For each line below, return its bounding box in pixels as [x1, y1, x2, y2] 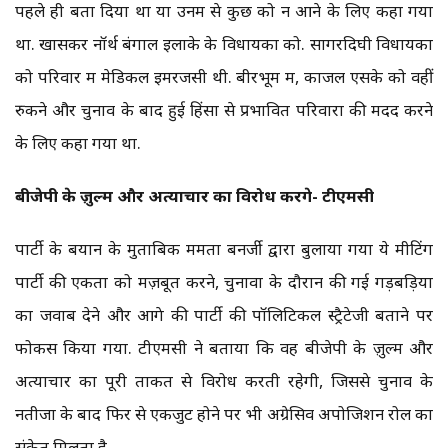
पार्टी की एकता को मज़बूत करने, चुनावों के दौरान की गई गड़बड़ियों [15, 270, 433, 294]
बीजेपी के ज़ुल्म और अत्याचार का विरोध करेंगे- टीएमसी [15, 184, 374, 208]
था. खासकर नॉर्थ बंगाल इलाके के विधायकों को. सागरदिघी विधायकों [15, 32, 433, 56]
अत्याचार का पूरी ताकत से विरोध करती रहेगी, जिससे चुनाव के [15, 369, 433, 393]
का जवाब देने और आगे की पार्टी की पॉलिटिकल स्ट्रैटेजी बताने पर [15, 303, 433, 327]
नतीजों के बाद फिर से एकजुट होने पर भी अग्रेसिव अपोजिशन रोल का [15, 402, 433, 426]
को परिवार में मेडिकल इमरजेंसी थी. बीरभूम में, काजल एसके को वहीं [15, 65, 433, 89]
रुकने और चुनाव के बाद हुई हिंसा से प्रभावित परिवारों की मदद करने [15, 98, 433, 122]
